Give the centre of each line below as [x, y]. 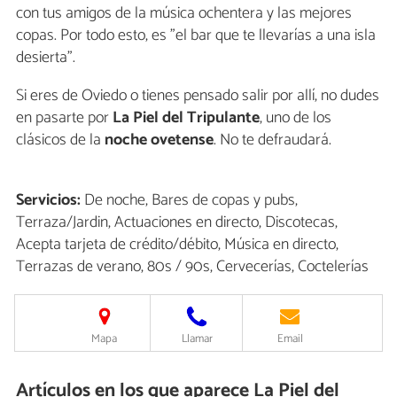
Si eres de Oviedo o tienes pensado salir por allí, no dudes [198, 95]
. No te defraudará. [272, 140]
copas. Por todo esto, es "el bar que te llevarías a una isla [196, 35]
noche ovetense [157, 140]
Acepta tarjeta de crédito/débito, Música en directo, [177, 244]
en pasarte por [62, 117]
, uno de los [296, 117]
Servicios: [48, 200]
